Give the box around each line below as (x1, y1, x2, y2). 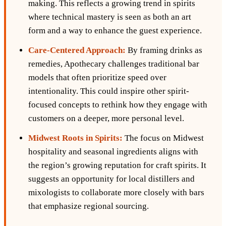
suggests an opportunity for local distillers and (28, 174, 195, 184)
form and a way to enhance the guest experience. (28, 26, 202, 36)
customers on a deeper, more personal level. (28, 114, 184, 124)
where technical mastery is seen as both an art (28, 12, 191, 22)
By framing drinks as (126, 45, 202, 55)
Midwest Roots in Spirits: (28, 133, 123, 143)
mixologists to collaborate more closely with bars (28, 188, 204, 198)
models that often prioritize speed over (28, 73, 166, 83)
